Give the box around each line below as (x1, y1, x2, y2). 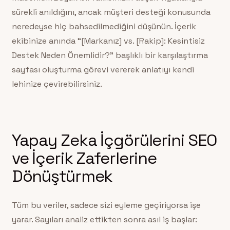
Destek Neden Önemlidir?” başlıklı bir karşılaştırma (11, 50, 208, 61)
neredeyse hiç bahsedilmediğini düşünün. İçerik (11, 21, 196, 32)
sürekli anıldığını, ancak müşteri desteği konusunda (11, 7, 210, 18)
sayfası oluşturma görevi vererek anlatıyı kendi (11, 64, 194, 75)
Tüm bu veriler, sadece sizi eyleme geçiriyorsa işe (11, 199, 201, 210)
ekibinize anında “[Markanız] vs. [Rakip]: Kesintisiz (11, 35, 205, 47)
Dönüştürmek (11, 165, 113, 187)
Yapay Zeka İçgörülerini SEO (11, 129, 217, 151)
